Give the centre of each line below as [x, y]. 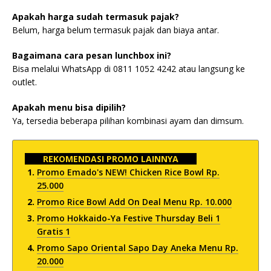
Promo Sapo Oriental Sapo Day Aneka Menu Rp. [138, 248]
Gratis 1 [54, 231]
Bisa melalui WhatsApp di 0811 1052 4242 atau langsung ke [129, 69]
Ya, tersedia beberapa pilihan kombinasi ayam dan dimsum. [128, 121]
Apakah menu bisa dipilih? [69, 107]
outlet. [24, 82]
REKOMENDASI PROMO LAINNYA [111, 159]
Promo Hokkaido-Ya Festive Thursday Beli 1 [129, 218]
